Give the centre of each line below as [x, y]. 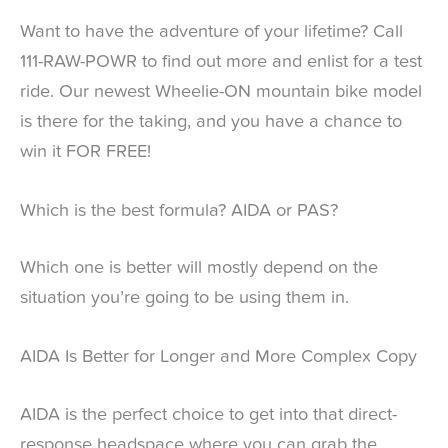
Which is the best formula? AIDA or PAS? [179, 210]
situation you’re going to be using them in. [184, 298]
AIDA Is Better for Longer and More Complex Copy [218, 357]
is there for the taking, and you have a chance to [211, 121]
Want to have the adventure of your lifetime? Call [211, 31]
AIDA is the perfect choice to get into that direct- [208, 414]
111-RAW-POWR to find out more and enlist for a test [221, 61]
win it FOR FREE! [85, 151]
